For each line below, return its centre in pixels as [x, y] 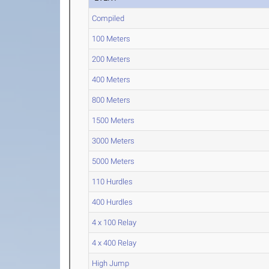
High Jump [111, 263]
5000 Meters [113, 161]
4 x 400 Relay [114, 243]
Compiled [108, 18]
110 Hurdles [113, 182]
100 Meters [111, 39]
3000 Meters [113, 141]
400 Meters [111, 80]
